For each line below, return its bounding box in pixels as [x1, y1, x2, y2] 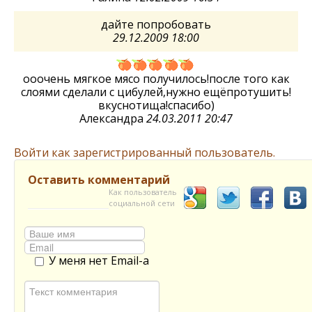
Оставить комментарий [28, 172, 170, 188]
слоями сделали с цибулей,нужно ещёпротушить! [21, 84, 291, 100]
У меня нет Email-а [49, 253, 149, 269]
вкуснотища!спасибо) [97, 97, 214, 114]
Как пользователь [109, 187, 177, 198]
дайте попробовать [101, 17, 211, 33]
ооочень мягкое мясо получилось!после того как [22, 71, 290, 87]
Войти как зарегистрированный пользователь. [14, 145, 275, 161]
